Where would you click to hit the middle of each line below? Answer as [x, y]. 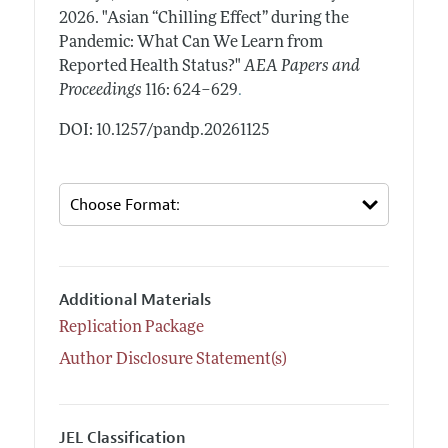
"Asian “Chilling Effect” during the [225, 19]
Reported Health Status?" [149, 67]
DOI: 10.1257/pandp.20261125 [164, 131]
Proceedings [100, 91]
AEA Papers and [301, 67]
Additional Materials [134, 300]
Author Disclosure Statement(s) [172, 359]
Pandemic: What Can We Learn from [190, 43]
